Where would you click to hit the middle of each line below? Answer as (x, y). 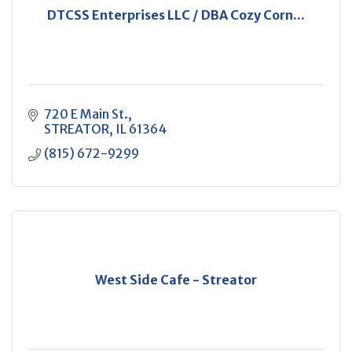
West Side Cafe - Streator (176, 280)
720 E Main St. (86, 114)
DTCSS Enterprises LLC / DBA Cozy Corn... (176, 15)
